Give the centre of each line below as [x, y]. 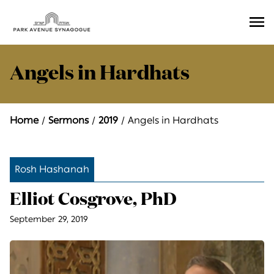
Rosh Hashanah [52, 169]
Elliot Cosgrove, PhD [93, 200]
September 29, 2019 [49, 220]
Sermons [68, 120]
